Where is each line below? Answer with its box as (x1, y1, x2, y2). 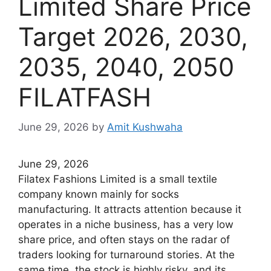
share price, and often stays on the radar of (18, 233, 230, 246)
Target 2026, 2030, (18, 21, 248, 53)
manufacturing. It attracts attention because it (18, 203, 241, 215)
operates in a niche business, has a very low (18, 218, 233, 230)
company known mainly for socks (18, 188, 179, 200)
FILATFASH (18, 82, 151, 113)
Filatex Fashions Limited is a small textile (18, 172, 217, 185)
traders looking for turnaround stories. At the (18, 248, 235, 261)
